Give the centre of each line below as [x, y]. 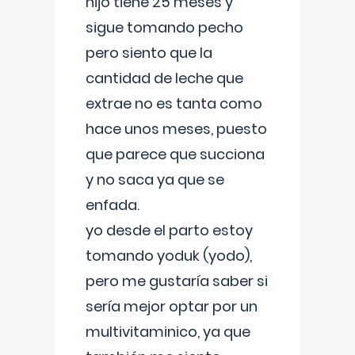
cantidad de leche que [164, 78]
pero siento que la [149, 53]
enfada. [113, 205]
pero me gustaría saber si [177, 281]
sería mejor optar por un [172, 306]
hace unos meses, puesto [176, 129]
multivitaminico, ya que [168, 332]
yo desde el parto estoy [169, 230]
